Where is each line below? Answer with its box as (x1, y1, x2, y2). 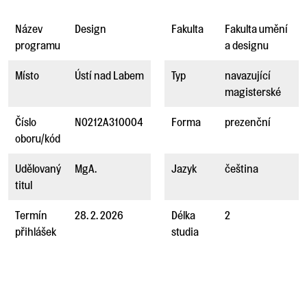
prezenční (225, 114, 271, 128)
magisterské (225, 84, 281, 98)
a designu (225, 38, 269, 51)
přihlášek (15, 224, 56, 238)
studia (171, 224, 199, 238)
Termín (15, 208, 47, 221)
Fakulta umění (225, 21, 288, 35)
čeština (225, 161, 258, 175)
